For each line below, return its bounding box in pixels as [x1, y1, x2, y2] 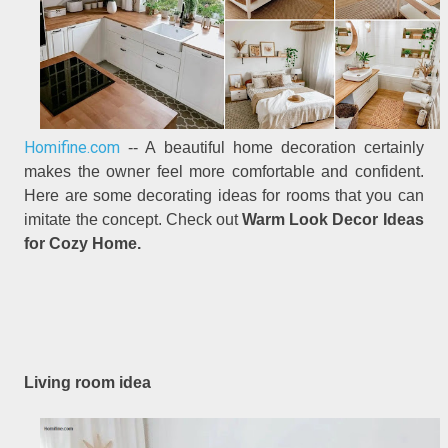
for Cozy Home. [24, 234, 142, 252]
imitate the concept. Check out [24, 210, 243, 228]
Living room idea [24, 374, 152, 392]
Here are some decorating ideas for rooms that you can [24, 186, 424, 204]
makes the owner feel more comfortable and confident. [24, 162, 424, 180]
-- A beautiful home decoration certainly [120, 138, 424, 156]
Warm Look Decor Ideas [242, 210, 424, 228]
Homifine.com [24, 137, 121, 157]
